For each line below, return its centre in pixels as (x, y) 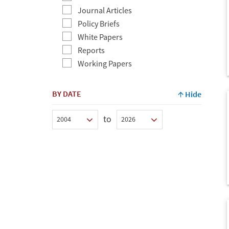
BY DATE (67, 93)
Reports (91, 50)
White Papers (100, 37)
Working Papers (105, 63)
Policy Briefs (99, 23)
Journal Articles (105, 10)
